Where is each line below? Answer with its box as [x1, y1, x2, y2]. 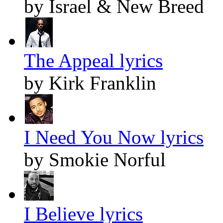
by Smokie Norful [24, 149, 166, 171]
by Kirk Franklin [24, 72, 156, 94]
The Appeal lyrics [24, 50, 163, 72]
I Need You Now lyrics [24, 126, 204, 148]
